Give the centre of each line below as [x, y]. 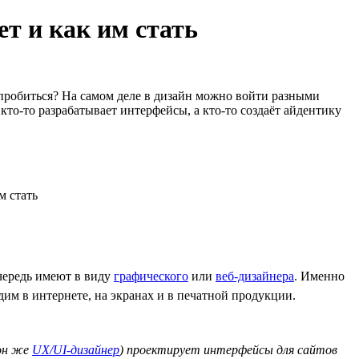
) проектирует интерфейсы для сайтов [228, 349]
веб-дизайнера [255, 276]
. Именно [319, 276]
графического [151, 276]
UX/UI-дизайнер [76, 349]
